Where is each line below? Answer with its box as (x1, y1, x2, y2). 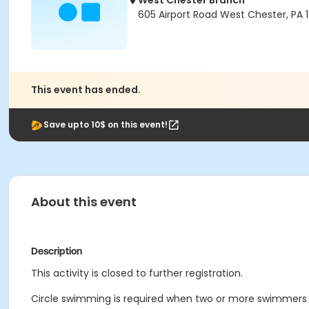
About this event (31, 193, 137, 210)
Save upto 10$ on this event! (43, 119, 168, 130)
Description (31, 246, 82, 257)
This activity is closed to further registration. (31, 266, 243, 280)
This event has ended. (31, 83, 141, 97)
